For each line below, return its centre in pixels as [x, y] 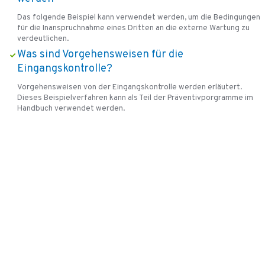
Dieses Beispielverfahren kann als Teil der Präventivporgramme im [135, 98]
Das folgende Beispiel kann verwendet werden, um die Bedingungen [138, 17]
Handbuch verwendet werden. [71, 109]
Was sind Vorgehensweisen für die [100, 55]
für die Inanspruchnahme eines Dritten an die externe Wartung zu [133, 28]
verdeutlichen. [43, 38]
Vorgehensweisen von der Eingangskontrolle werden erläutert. [129, 88]
